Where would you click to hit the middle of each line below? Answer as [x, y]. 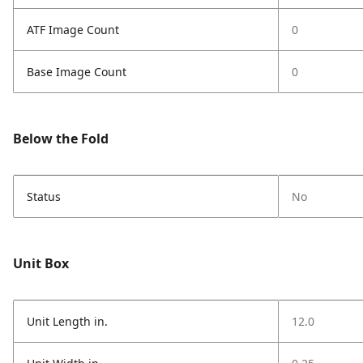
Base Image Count [77, 72]
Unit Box [41, 263]
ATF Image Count [73, 30]
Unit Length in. [67, 321]
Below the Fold [61, 139]
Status [44, 196]
